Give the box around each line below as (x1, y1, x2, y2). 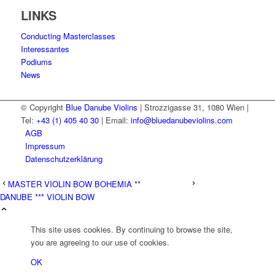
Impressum (25, 139, 65, 152)
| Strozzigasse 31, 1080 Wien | (137, 101, 249, 113)
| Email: (98, 114, 131, 126)
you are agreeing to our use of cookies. (31, 236, 169, 248)
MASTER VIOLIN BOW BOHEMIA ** (8, 177, 141, 190)
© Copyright (20, 101, 66, 113)
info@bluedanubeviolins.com (130, 114, 233, 126)
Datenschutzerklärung (25, 152, 103, 165)
